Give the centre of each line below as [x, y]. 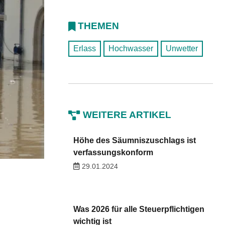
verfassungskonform [113, 152]
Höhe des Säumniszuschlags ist [134, 140]
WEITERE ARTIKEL [127, 115]
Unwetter [182, 48]
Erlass [85, 48]
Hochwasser [131, 48]
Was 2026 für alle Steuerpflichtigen [139, 209]
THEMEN [98, 26]
